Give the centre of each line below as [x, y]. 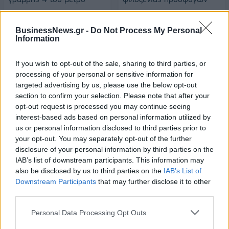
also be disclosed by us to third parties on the [89, 171]
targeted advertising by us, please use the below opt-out [106, 85]
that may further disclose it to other [153, 181]
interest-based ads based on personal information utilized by [113, 117]
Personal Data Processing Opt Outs [89, 212]
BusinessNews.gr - [53, 30]
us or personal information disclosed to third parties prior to [111, 128]
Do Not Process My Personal [146, 30]
